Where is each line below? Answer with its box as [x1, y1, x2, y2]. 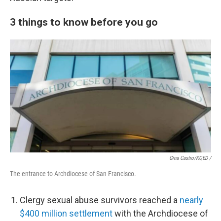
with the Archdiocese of [112, 208, 208, 219]
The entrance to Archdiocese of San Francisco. [10, 170, 136, 178]
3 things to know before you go [10, 15, 158, 28]
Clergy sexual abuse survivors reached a [20, 195, 180, 205]
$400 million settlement [20, 208, 112, 219]
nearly [180, 195, 203, 205]
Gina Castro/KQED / [169, 155, 211, 161]
